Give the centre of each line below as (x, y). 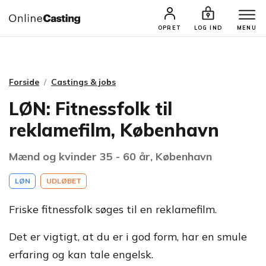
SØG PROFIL (180, 22)
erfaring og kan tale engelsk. (81, 254)
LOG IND (208, 28)
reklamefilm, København (114, 130)
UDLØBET (64, 181)
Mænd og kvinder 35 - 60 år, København (110, 156)
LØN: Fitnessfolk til (91, 109)
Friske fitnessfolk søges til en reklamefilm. (113, 209)
